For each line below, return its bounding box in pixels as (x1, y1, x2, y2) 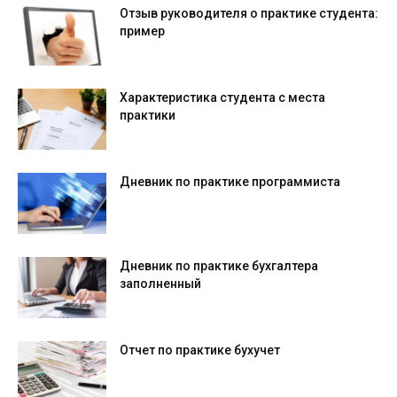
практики (120, 108, 175, 123)
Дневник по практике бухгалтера (120, 259, 318, 274)
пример (120, 24, 165, 39)
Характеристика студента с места (120, 90, 325, 105)
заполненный (120, 276, 201, 292)
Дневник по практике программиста (120, 175, 340, 190)
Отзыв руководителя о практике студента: (120, 6, 378, 21)
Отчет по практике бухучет (120, 343, 280, 358)
